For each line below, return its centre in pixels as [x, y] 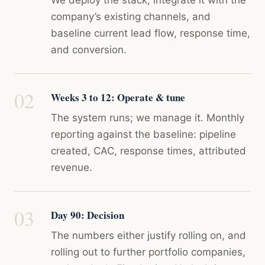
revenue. [72, 167]
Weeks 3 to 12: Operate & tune [118, 97]
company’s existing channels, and [131, 17]
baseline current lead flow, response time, [151, 33]
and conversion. [89, 50]
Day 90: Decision [88, 215]
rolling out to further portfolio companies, [148, 252]
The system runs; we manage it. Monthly [148, 118]
